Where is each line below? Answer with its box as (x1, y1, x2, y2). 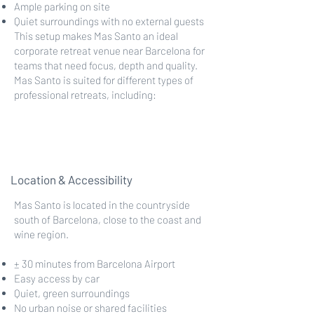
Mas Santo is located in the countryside (14, 198, 190, 211)
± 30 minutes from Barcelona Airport (14, 257, 175, 270)
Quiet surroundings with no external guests (14, 15, 204, 27)
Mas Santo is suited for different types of (14, 74, 193, 86)
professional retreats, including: (14, 88, 156, 101)
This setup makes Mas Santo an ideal (14, 29, 178, 42)
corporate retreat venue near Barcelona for (14, 44, 205, 57)
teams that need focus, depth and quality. (14, 59, 198, 71)
